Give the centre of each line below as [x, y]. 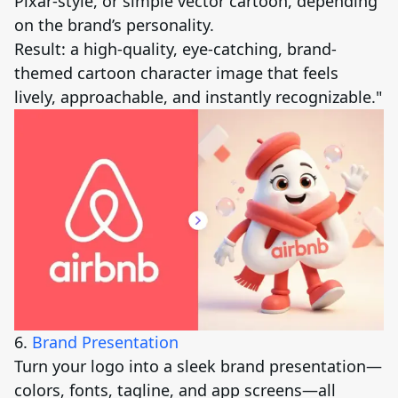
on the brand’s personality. [114, 24]
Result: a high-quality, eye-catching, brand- [175, 48]
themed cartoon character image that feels [176, 72]
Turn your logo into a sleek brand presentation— [198, 366]
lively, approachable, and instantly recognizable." [198, 96]
